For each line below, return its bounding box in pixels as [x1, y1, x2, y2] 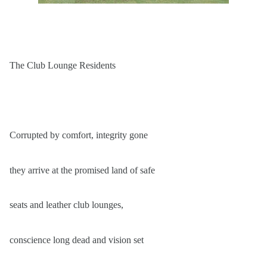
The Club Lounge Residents [10, 60, 116, 70]
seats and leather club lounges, [10, 200, 123, 210]
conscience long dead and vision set [10, 234, 144, 245]
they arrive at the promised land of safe [10, 164, 155, 175]
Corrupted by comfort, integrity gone [10, 129, 148, 140]
